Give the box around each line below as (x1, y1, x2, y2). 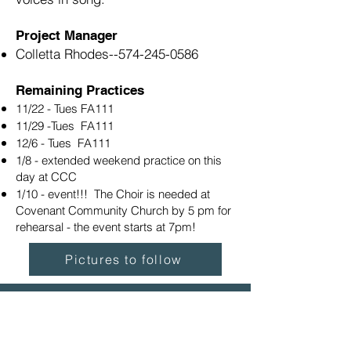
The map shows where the (24, 308, 227, 327)
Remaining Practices (16, 82, 144, 98)
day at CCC (16, 169, 77, 184)
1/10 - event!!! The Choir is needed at (16, 186, 210, 201)
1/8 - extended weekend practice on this (16, 153, 222, 168)
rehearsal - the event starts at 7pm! (16, 219, 196, 234)
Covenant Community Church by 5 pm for (16, 203, 231, 218)
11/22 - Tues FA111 (16, 101, 114, 116)
